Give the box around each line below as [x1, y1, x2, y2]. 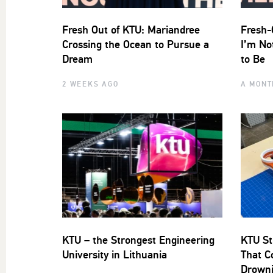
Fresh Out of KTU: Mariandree [62, 23, 200, 37]
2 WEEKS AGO [62, 79, 119, 89]
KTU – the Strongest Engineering [62, 233, 214, 247]
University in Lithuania [62, 248, 167, 262]
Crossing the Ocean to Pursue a [62, 38, 209, 52]
